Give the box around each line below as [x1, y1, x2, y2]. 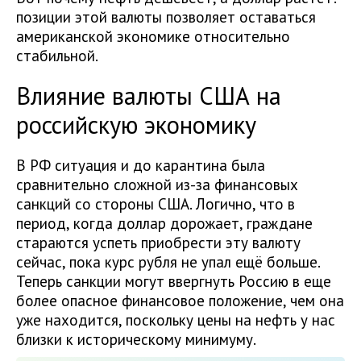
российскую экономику [16, 109, 256, 140]
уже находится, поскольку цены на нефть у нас [16, 310, 335, 330]
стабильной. [16, 46, 98, 65]
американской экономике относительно [16, 27, 290, 46]
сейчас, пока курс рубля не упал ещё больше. [16, 252, 320, 272]
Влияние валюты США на [16, 80, 281, 111]
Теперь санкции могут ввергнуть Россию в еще [16, 272, 331, 291]
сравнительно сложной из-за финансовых [16, 175, 298, 194]
